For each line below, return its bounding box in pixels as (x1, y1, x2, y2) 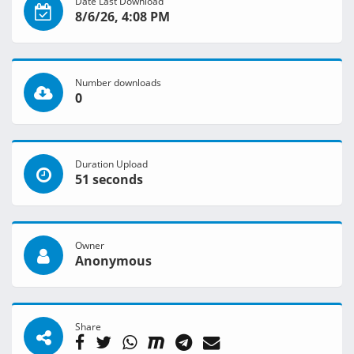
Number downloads (75, 76, 161, 89)
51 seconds (75, 171, 143, 189)
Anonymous (75, 252, 152, 270)
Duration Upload (75, 157, 148, 171)
